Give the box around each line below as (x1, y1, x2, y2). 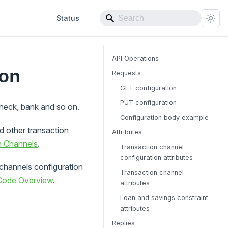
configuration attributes (120, 154, 193, 161)
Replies (112, 219, 135, 227)
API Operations (112, 54, 159, 62)
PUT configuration (120, 99, 177, 106)
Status (56, 14, 79, 22)
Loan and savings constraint (120, 194, 208, 202)
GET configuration (120, 84, 177, 92)
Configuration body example (120, 113, 209, 121)
